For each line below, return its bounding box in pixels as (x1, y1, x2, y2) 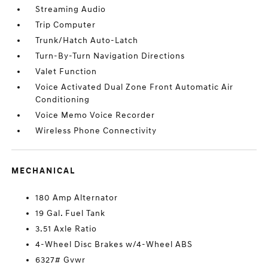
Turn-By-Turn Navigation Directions (35, 51, 185, 61)
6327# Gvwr (35, 255, 86, 265)
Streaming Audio (35, 4, 106, 14)
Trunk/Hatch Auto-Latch (35, 35, 139, 45)
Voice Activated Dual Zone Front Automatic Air (35, 82, 234, 92)
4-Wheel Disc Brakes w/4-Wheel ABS (35, 239, 193, 249)
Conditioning (35, 95, 90, 105)
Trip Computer (35, 20, 96, 30)
